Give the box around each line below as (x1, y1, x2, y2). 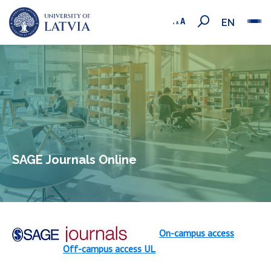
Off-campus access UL (63, 243, 155, 255)
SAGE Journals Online (12, 152, 137, 167)
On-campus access (159, 227, 234, 239)
